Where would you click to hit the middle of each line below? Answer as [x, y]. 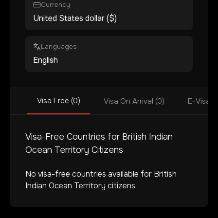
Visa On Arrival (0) [134, 101]
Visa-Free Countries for [74, 137]
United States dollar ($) [75, 18]
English [45, 60]
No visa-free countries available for [90, 174]
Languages [59, 46]
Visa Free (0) [59, 101]
